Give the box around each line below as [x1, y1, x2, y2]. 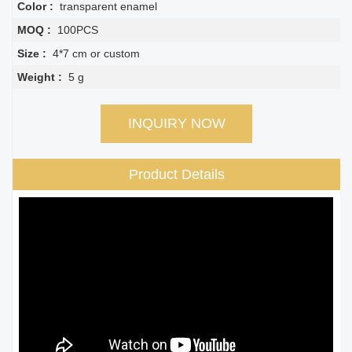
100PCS [57, 24, 98, 37]
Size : [17, 47, 49, 60]
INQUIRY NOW [127, 115, 225, 132]
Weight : [17, 71, 65, 84]
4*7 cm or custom [53, 47, 140, 60]
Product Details [128, 167, 225, 183]
